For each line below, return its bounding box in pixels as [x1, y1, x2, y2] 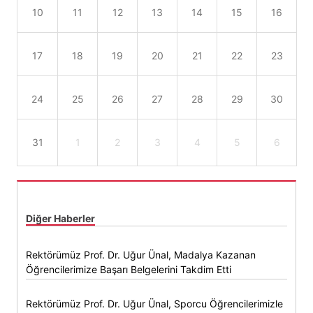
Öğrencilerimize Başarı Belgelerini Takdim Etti [26, 263, 231, 275]
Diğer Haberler [26, 212, 95, 224]
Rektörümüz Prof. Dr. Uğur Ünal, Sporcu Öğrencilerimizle [26, 297, 283, 310]
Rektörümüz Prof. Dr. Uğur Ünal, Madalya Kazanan [26, 248, 256, 261]
